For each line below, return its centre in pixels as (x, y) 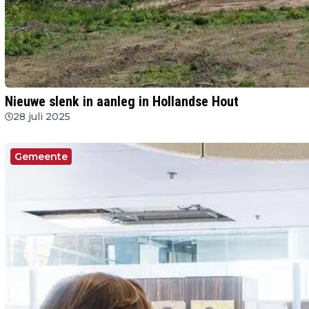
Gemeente (41, 157)
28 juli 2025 (42, 117)
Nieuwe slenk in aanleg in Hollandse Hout (122, 102)
